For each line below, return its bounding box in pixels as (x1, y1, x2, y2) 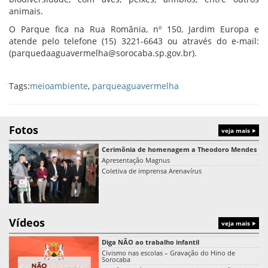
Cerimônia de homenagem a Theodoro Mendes (102, 144, 257, 154)
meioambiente (30, 80, 88, 92)
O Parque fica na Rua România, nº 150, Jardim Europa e (9, 23, 259, 35)
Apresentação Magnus (102, 155, 170, 165)
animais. (9, 5, 43, 17)
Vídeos (9, 215, 45, 230)
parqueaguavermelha (92, 80, 179, 92)
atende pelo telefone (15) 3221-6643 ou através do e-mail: (9, 35, 259, 47)
